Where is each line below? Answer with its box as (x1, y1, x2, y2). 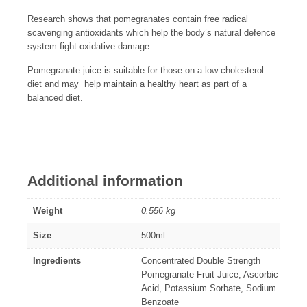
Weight (33, 205, 62, 216)
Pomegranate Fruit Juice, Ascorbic (141, 269, 278, 280)
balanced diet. (27, 93, 83, 103)
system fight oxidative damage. (27, 41, 152, 52)
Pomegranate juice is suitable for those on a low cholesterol (27, 65, 264, 76)
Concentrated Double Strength (141, 255, 260, 266)
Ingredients (33, 255, 81, 266)
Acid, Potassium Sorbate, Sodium (141, 282, 276, 293)
